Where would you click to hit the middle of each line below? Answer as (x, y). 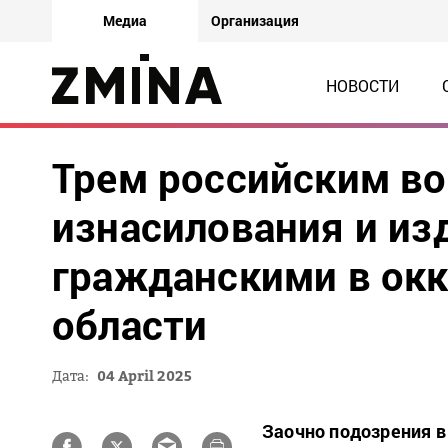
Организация (255, 20)
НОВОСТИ (362, 85)
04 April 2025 (144, 375)
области (130, 324)
